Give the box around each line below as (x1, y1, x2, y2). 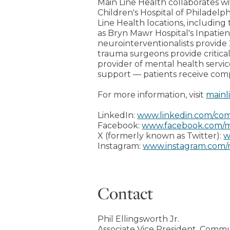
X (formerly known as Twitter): (98, 131, 224, 141)
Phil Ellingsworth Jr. (98, 214, 180, 224)
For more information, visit (98, 90, 206, 100)
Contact (98, 182, 154, 204)
